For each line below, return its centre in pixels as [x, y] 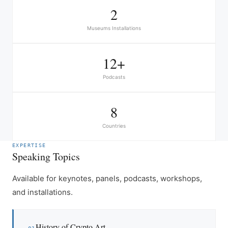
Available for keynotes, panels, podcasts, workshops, [107, 179]
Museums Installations [114, 28]
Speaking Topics [46, 157]
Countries [114, 126]
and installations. [42, 192]
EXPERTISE [29, 146]
